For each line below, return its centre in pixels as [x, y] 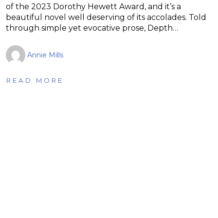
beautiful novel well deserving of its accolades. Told [106, 17]
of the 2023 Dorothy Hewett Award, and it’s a [93, 6]
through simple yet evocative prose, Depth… [92, 28]
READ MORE [35, 80]
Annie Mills [45, 55]
